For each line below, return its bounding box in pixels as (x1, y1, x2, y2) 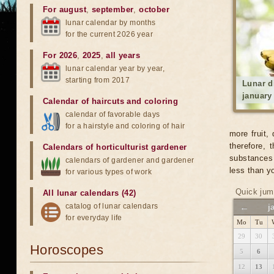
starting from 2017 (65, 76, 130, 84)
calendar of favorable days (65, 110, 160, 119)
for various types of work (65, 168, 152, 176)
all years (106, 51, 141, 60)
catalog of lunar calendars (65, 202, 158, 210)
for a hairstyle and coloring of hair (65, 122, 185, 130)
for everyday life (65, 213, 122, 222)
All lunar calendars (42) (43, 188, 136, 198)
